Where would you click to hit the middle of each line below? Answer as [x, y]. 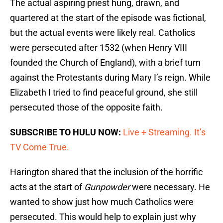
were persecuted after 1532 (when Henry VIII [99, 48]
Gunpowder [107, 187]
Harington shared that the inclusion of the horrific [106, 172]
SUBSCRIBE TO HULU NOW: [65, 132]
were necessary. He [170, 187]
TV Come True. [40, 147]
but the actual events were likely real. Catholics [103, 33]
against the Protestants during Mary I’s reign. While [110, 78]
